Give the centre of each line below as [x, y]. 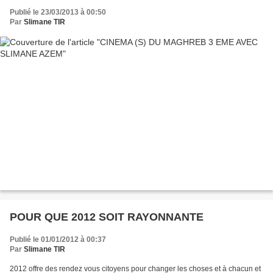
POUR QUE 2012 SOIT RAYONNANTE [107, 217]
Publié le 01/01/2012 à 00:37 [58, 239]
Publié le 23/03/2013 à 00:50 [58, 12]
